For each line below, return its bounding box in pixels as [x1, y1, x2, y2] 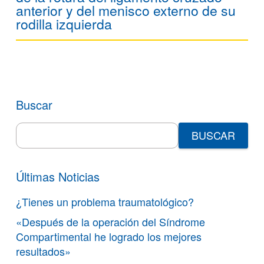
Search [15, 120, 49, 136]
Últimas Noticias [16, 167, 100, 185]
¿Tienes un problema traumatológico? [16, 193, 194, 209]
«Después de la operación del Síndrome [16, 213, 205, 229]
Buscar [16, 95, 52, 113]
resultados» [16, 243, 71, 259]
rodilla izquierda [16, 14, 112, 34]
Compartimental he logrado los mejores [16, 228, 202, 244]
